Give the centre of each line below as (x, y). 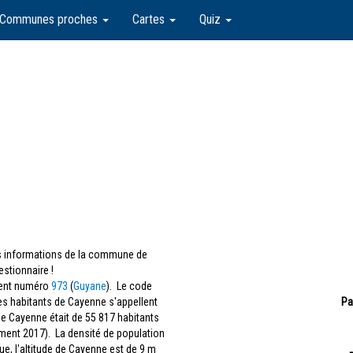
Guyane (90, 286)
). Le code (129, 286)
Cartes (150, 19)
